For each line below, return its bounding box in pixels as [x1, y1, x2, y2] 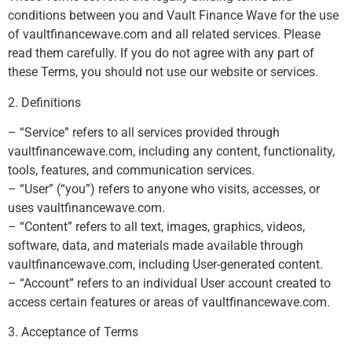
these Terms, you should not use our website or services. [8, 64, 318, 80]
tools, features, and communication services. [8, 162, 255, 178]
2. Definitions [8, 94, 81, 110]
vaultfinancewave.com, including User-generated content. [8, 256, 323, 272]
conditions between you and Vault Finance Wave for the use [8, 8, 339, 24]
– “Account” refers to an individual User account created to [8, 275, 331, 291]
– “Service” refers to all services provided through [8, 124, 280, 140]
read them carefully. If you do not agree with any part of [8, 46, 314, 61]
